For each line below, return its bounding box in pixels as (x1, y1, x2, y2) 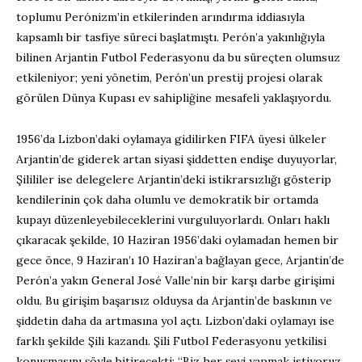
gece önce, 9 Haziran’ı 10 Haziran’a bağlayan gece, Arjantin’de (16, 252, 344, 267)
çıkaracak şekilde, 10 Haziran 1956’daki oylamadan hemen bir (16, 232, 339, 247)
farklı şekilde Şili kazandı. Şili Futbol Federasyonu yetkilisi (16, 333, 326, 348)
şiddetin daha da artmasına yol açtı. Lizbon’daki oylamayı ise (16, 313, 335, 328)
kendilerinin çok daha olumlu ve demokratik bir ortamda (16, 192, 318, 207)
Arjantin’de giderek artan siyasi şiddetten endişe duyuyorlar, (16, 151, 337, 166)
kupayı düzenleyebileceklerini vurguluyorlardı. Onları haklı (16, 212, 330, 227)
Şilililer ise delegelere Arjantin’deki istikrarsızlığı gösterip (16, 171, 331, 187)
